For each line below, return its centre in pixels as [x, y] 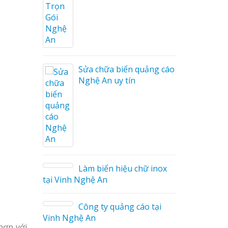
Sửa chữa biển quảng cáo [126, 69]
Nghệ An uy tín [107, 80]
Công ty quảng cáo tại [120, 207]
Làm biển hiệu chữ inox [123, 168]
